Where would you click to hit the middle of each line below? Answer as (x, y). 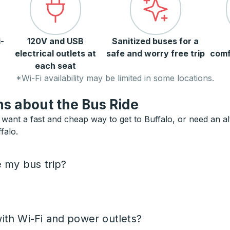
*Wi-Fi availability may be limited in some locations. (115, 78)
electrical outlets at (55, 54)
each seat (55, 66)
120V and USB (55, 41)
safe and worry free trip (155, 54)
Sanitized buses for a (155, 41)
